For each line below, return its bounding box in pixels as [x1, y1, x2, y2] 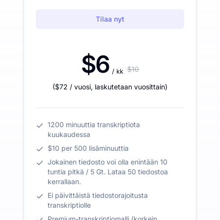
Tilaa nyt [96, 14, 124, 23]
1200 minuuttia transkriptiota [48, 120, 140, 129]
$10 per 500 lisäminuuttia [48, 143, 129, 152]
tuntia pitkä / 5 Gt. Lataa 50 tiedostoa [48, 167, 168, 176]
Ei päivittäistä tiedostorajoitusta [48, 191, 148, 199]
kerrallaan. [48, 177, 81, 186]
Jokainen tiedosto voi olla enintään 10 [48, 157, 167, 166]
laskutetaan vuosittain [95, 82, 165, 91]
